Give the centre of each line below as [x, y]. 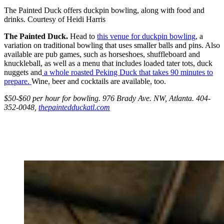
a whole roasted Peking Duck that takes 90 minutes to [127, 72]
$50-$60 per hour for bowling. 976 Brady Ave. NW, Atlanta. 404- [107, 98]
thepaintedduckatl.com [74, 107]
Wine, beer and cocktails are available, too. [99, 81]
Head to [83, 36]
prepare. [18, 81]
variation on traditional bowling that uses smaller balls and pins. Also [112, 45]
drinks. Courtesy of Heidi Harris [55, 19]
